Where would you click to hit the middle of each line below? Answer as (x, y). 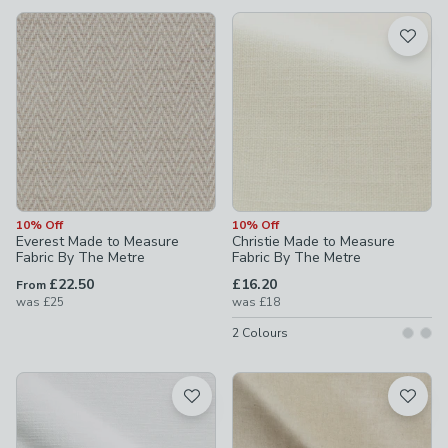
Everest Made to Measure (97, 241)
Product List (58, 23)
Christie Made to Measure (313, 241)
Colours (263, 333)
